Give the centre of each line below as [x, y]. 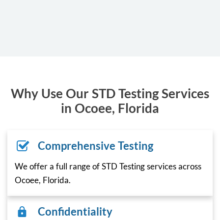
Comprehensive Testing [95, 145]
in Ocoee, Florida [110, 108]
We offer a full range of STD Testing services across [108, 166]
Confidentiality [75, 211]
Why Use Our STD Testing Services [110, 93]
